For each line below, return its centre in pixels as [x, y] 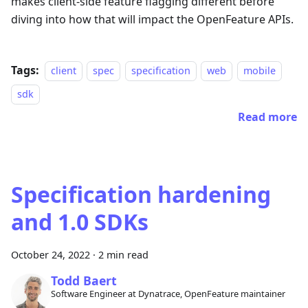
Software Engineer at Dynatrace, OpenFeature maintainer [168, 294]
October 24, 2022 [51, 255]
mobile [259, 71]
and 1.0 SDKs [80, 222]
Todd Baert [84, 280]
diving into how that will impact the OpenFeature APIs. [152, 20]
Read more [267, 117]
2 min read [123, 255]
